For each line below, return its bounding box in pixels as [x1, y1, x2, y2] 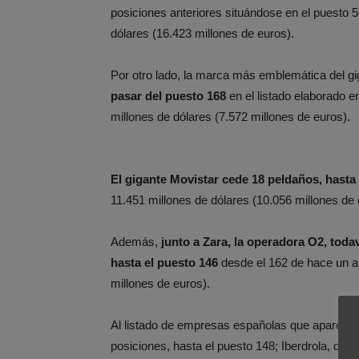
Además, [111, 235, 161, 248]
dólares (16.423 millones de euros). [111, 26, 294, 40]
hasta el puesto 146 [111, 256, 221, 269]
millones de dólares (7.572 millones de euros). [111, 110, 350, 123]
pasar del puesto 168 [111, 89, 226, 103]
